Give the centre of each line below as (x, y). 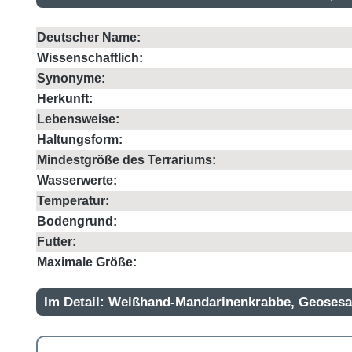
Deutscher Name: (89, 37)
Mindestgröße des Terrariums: (126, 160)
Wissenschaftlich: (90, 58)
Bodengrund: (77, 221)
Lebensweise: (78, 119)
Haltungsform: (80, 139)
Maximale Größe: (87, 262)
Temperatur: (73, 201)
